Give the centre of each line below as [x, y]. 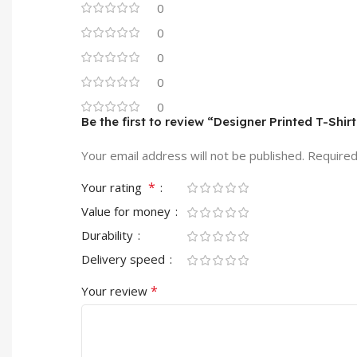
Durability [109, 235]
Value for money [127, 211]
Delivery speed [125, 259]
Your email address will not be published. [193, 155]
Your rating [115, 187]
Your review [116, 290]
